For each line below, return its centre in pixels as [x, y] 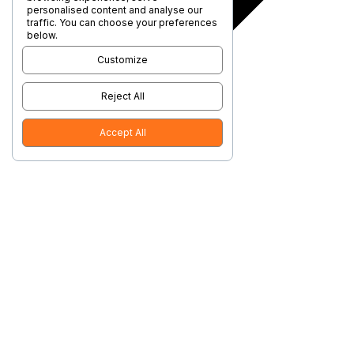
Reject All [122, 96]
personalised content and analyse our [115, 10]
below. [42, 35]
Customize [122, 60]
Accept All [122, 132]
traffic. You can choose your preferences [122, 23]
